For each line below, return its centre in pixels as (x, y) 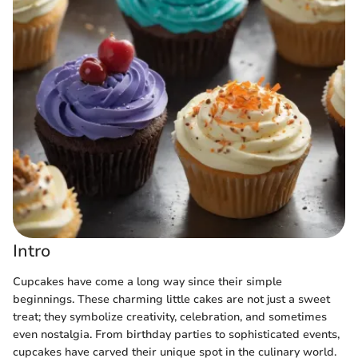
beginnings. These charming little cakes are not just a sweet (171, 299)
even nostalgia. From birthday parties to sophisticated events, (176, 334)
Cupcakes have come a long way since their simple (147, 281)
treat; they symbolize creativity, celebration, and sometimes (170, 316)
